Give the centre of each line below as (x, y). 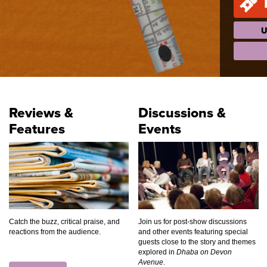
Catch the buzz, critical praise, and (64, 222)
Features (37, 129)
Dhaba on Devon (204, 252)
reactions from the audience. (55, 232)
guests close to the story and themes (197, 242)
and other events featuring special (193, 232)
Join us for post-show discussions (193, 222)
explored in (157, 252)
